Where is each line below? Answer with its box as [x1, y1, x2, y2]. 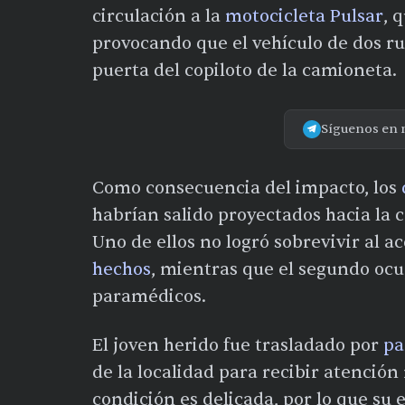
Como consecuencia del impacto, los [92, 176, 401, 199]
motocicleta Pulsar [225, 5, 383, 27]
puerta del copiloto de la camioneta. [92, 59, 397, 81]
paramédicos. [92, 285, 206, 307]
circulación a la [92, 5, 225, 27]
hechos [92, 258, 151, 280]
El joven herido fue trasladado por [92, 334, 383, 356]
